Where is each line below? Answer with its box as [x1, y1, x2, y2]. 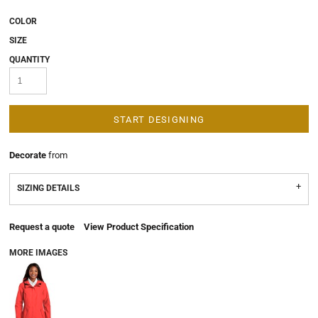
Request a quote [9, 221, 75, 232]
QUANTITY [9, 55, 50, 65]
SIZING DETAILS [17, 183, 79, 193]
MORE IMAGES [9, 248, 67, 258]
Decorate [9, 150, 46, 160]
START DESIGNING [113, 114, 205, 126]
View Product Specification [84, 221, 194, 232]
